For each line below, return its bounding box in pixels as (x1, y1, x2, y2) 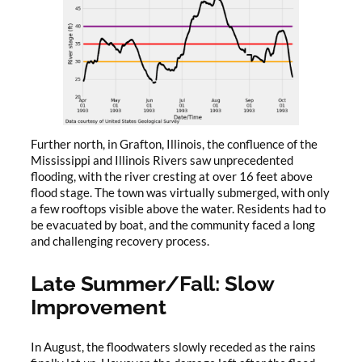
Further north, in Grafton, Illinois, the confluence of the (31, 137, 318, 152)
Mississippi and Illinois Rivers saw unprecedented (31, 154, 293, 168)
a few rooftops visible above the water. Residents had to (31, 202, 326, 217)
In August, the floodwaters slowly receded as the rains (31, 339, 316, 354)
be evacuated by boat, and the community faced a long (31, 218, 315, 233)
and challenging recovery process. (31, 234, 209, 249)
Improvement (31, 293, 166, 319)
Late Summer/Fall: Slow (31, 270, 274, 296)
